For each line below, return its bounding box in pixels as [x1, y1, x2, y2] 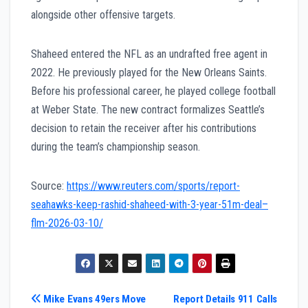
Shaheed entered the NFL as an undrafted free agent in [31, 47, 267, 61]
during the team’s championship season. [31, 140, 200, 154]
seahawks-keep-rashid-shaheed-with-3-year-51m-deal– [31, 198, 268, 212]
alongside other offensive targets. [31, 8, 175, 22]
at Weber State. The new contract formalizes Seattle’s [31, 103, 265, 117]
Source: [31, 179, 67, 193]
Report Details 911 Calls [173, 292, 277, 305]
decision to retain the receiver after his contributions [31, 122, 256, 135]
